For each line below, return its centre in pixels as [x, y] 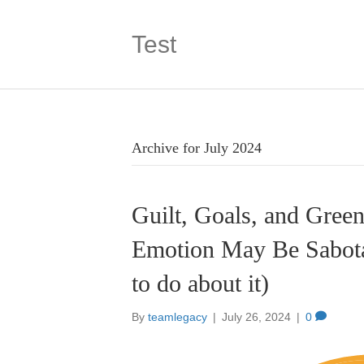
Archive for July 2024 [197, 148]
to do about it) [200, 283]
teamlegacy [178, 317]
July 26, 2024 [256, 317]
